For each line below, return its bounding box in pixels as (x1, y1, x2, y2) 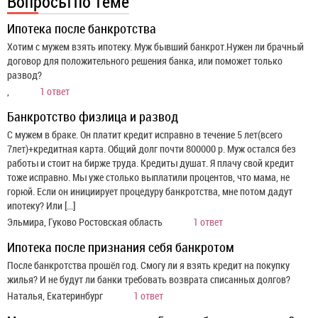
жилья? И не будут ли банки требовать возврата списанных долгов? (7, 272, 290, 286)
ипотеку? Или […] (7, 198, 75, 212)
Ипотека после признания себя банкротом (7, 238, 234, 256)
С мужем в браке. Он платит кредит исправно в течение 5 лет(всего (7, 127, 283, 141)
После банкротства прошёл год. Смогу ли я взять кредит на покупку (7, 258, 290, 272)
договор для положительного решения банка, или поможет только (7, 53, 283, 67)
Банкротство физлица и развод (7, 107, 178, 125)
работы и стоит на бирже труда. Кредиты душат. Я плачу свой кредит (7, 155, 294, 170)
